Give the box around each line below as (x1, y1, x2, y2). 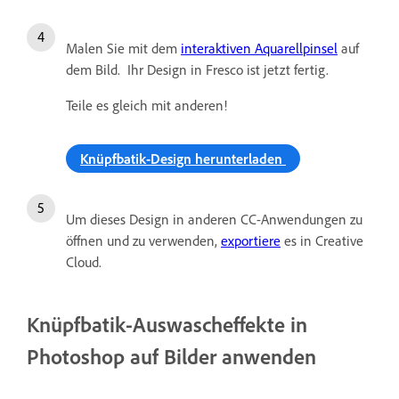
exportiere (221, 231, 281, 249)
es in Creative (281, 231, 363, 249)
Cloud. (66, 252, 105, 271)
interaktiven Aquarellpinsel (181, 38, 338, 57)
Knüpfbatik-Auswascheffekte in (27, 310, 307, 338)
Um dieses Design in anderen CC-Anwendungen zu (66, 209, 362, 228)
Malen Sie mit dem (66, 38, 181, 57)
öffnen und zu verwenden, (66, 231, 221, 249)
